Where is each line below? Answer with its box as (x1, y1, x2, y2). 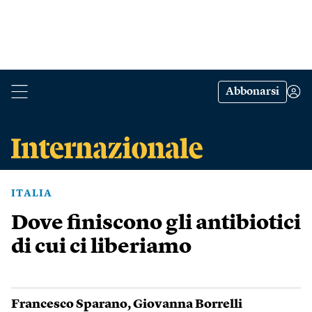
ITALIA (11, 189, 52, 198)
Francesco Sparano (11, 298, 127, 311)
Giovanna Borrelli (133, 298, 244, 311)
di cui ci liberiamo (11, 237, 192, 258)
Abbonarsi (226, 86, 279, 97)
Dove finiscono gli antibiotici (11, 213, 301, 234)
